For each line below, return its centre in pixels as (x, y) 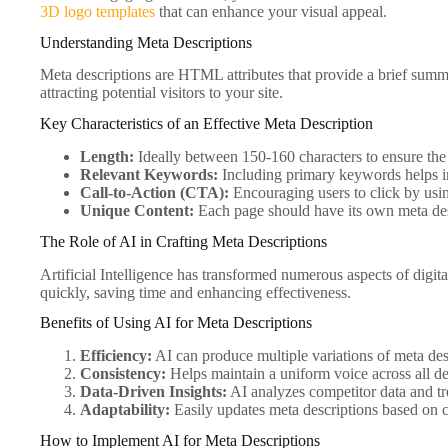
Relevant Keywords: (149, 174)
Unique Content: (137, 210)
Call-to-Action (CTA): (154, 192)
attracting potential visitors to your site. (161, 93)
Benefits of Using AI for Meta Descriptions (176, 323)
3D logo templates (97, 11)
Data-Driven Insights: (153, 392)
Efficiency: (116, 356)
